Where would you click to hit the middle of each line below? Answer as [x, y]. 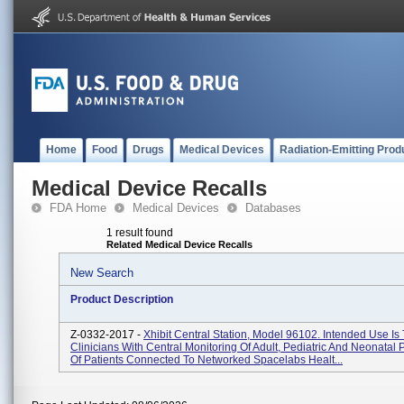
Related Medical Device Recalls [179, 244]
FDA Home [78, 208]
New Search [102, 273]
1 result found [140, 233]
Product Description [122, 299]
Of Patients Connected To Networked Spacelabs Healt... [207, 360]
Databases [273, 208]
